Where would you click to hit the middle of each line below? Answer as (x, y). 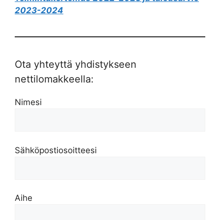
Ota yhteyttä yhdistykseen (76, 64)
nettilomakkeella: (54, 79)
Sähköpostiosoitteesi (56, 150)
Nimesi (28, 102)
